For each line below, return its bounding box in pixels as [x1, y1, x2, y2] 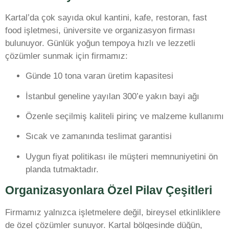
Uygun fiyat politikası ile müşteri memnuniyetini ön [26, 151, 218, 162]
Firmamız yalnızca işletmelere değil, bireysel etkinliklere [5, 208, 220, 218]
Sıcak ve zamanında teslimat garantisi [26, 131, 172, 142]
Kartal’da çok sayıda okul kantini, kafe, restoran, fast [5, 12, 207, 22]
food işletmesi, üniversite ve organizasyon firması [5, 25, 195, 35]
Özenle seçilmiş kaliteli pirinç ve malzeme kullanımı [26, 111, 224, 121]
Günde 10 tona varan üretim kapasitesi [26, 71, 173, 81]
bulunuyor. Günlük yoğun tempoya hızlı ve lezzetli [5, 38, 195, 48]
